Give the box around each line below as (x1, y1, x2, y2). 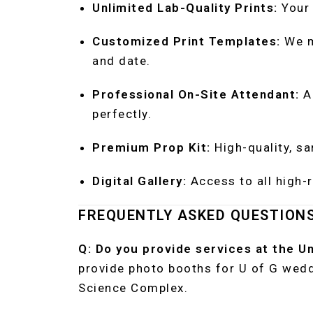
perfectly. (92, 107, 152, 121)
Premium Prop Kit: (92, 140, 211, 154)
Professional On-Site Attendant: (92, 87, 300, 101)
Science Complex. (78, 281, 188, 295)
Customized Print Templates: (92, 34, 281, 48)
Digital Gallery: (92, 174, 187, 188)
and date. (92, 54, 151, 68)
